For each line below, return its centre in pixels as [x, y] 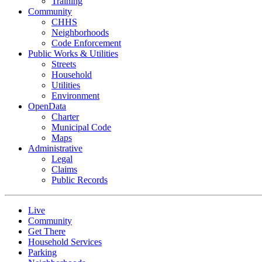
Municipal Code [81, 127]
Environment [75, 96]
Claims [64, 170]
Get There [47, 232]
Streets [64, 64]
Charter [65, 117]
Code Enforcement [86, 43]
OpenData [47, 106]
